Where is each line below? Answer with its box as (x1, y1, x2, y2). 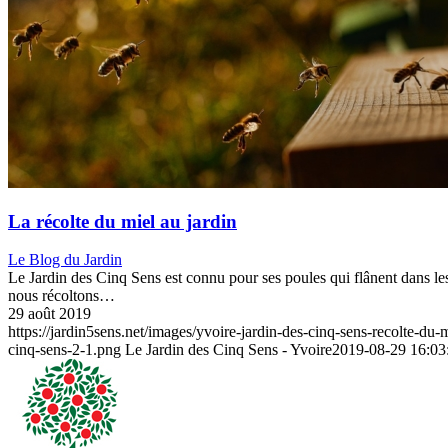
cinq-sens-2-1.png (8, 341, 121, 359)
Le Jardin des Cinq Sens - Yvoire (125, 341, 332, 359)
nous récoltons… (8, 287, 115, 305)
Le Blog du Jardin (8, 251, 122, 269)
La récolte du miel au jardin (8, 210, 237, 232)
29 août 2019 (8, 305, 91, 323)
